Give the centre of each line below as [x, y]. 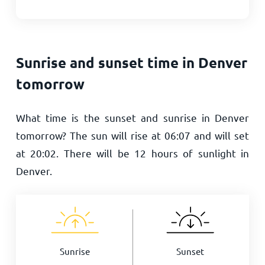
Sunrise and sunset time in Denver [131, 62]
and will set [220, 135]
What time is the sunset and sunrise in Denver [132, 117]
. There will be [96, 153]
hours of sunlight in [198, 153]
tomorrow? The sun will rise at [90, 135]
